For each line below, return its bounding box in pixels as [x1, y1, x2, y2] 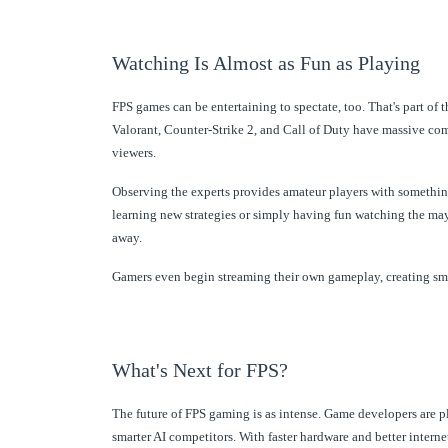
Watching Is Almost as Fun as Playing [112, 51, 420, 74]
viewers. [112, 144, 156, 160]
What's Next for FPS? [112, 358, 288, 381]
